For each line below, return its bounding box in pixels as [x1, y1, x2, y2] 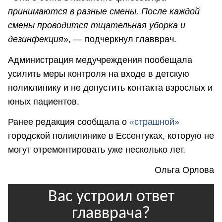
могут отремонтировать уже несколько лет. [8, 145, 188, 155]
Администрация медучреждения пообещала [8, 55, 192, 65]
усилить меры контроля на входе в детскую [8, 68, 189, 79]
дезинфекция [8, 34, 63, 45]
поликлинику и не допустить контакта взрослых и [8, 82, 213, 93]
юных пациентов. [8, 96, 79, 107]
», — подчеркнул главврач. [63, 34, 176, 45]
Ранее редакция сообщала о [8, 117, 129, 127]
